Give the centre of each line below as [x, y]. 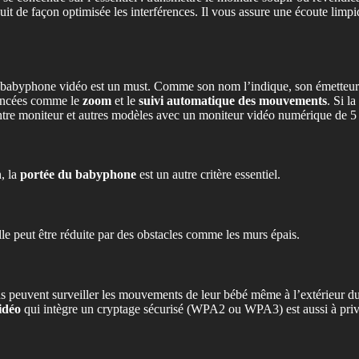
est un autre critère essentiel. [208, 175]
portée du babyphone [78, 175]
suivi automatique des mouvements [233, 100]
